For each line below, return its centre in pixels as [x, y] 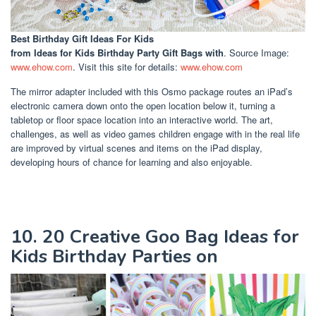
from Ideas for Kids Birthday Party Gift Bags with [117, 53]
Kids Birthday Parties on [114, 257]
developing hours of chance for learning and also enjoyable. [132, 162]
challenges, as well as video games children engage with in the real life [155, 134]
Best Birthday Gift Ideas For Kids [82, 39]
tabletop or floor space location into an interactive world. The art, [142, 120]
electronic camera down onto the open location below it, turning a [143, 106]
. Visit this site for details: [127, 67]
